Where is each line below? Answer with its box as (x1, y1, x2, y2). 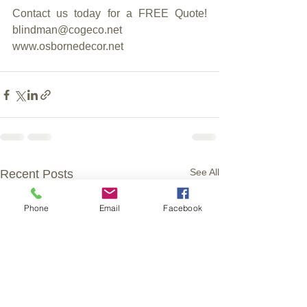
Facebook (163, 202, 202, 213)
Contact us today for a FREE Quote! (12, 8, 207, 20)
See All (190, 167, 219, 178)
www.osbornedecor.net (12, 40, 123, 53)
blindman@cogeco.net (12, 24, 122, 36)
